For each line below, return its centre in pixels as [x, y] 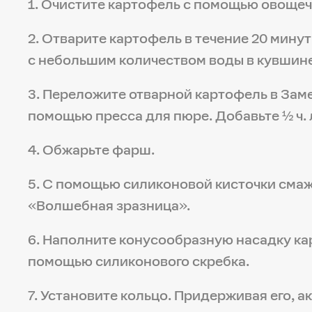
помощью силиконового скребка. [139, 261]
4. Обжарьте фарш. [91, 149]
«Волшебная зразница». [109, 205]
